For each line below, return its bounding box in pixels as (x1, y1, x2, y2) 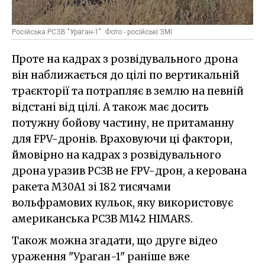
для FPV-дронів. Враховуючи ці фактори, (12, 132, 232, 146)
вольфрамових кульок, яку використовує (12, 196, 233, 209)
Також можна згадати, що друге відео (12, 234, 218, 247)
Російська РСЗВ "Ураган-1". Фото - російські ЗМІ (12, 27, 172, 36)
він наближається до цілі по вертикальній (12, 68, 240, 82)
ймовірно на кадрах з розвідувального (12, 148, 221, 161)
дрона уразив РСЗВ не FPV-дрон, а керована (12, 164, 247, 177)
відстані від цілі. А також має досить (12, 100, 209, 114)
